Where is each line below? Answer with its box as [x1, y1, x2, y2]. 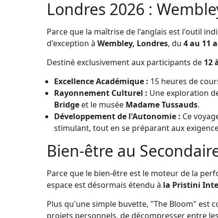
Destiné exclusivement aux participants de [47, 56, 204, 68]
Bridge [54, 99, 79, 110]
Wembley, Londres [97, 37, 168, 49]
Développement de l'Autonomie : [54, 110, 181, 122]
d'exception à [47, 37, 97, 49]
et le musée [79, 99, 126, 110]
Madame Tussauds [126, 99, 198, 110]
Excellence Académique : [54, 75, 148, 87]
